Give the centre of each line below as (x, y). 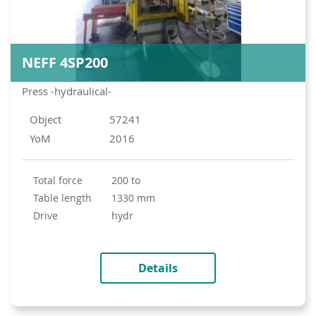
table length (65, 197)
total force (60, 180)
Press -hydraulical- (67, 91)
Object (45, 119)
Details (158, 268)
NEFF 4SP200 (65, 62)
